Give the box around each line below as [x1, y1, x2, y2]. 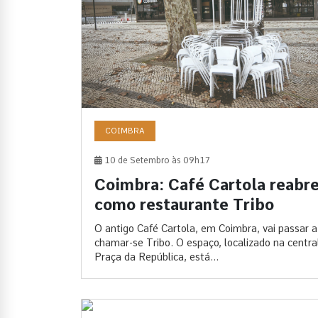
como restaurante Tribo [94, 194, 274, 214]
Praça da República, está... [94, 251, 219, 263]
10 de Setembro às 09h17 [102, 155, 210, 165]
